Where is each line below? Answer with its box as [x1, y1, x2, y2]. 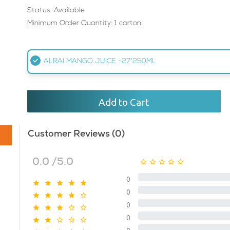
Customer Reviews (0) [27, 129, 125, 139]
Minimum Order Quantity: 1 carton [27, 19, 141, 27]
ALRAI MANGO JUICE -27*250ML [43, 57, 156, 66]
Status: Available [27, 6, 85, 14]
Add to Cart [99, 96, 149, 108]
